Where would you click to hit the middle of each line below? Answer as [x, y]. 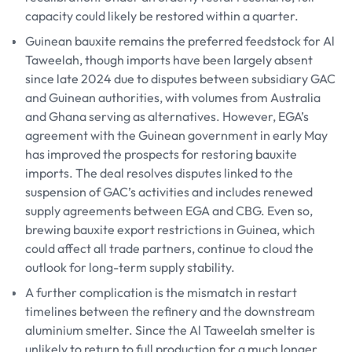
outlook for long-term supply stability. [130, 267]
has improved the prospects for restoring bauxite [161, 154]
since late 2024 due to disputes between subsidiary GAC [180, 78]
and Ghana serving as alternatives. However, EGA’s [167, 116]
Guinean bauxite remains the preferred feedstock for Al [180, 40]
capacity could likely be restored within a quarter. [162, 15]
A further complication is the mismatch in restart [161, 292]
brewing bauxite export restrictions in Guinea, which [170, 229]
